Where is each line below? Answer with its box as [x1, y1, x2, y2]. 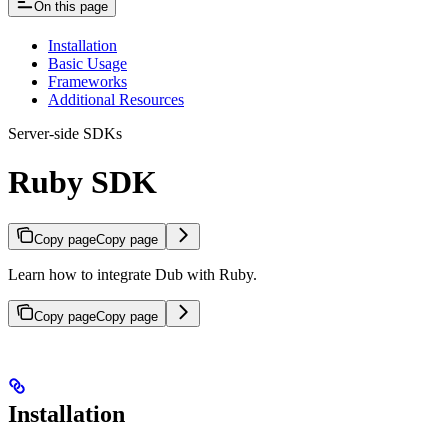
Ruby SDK [8, 164, 157, 201]
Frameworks [48, 73, 127, 91]
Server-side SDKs [8, 125, 122, 143]
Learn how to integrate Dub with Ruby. [8, 265, 257, 283]
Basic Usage [48, 55, 127, 73]
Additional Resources [48, 91, 184, 109]
